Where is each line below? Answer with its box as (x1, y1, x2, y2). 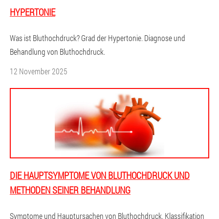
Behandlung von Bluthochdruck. (10, 46, 105, 57)
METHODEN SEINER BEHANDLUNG (10, 184, 131, 196)
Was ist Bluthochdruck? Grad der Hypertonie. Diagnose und (10, 33, 185, 43)
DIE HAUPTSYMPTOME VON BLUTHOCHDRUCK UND (10, 169, 190, 181)
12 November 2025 (10, 66, 67, 76)
